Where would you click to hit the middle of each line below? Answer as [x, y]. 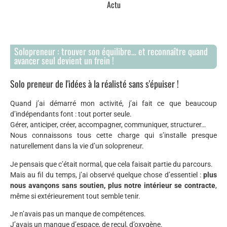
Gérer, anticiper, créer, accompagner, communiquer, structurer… [108, 125]
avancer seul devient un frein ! [64, 61]
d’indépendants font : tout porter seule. [71, 114]
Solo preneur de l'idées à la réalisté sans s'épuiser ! [94, 84]
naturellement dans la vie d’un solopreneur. [77, 146]
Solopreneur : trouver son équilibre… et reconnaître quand [111, 51]
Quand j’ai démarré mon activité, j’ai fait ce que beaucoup [113, 104]
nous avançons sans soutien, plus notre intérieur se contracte [113, 185]
